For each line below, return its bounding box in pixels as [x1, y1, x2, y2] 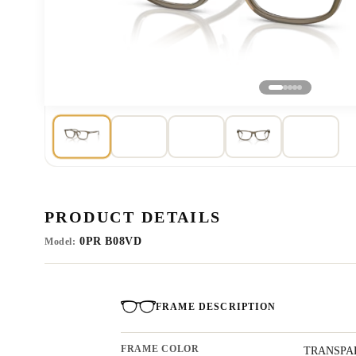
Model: [44, 236, 76, 247]
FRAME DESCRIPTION [156, 301, 277, 311]
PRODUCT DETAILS [44, 208, 222, 226]
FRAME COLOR [121, 344, 199, 354]
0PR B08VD [79, 234, 142, 247]
